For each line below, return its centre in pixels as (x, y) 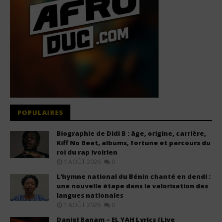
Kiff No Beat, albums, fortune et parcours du (134, 143)
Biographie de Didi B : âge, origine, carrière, (131, 134)
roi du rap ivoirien (87, 152)
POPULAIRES (40, 113)
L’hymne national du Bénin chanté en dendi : (134, 177)
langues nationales (90, 195)
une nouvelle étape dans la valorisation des (132, 186)
